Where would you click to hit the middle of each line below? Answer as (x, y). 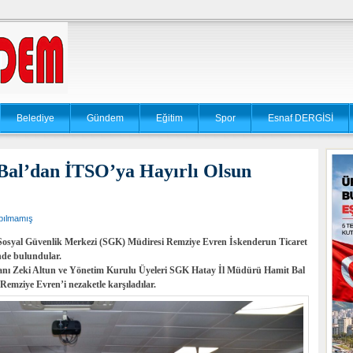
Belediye (35, 118)
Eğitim (169, 118)
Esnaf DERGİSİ (301, 118)
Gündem (105, 118)
